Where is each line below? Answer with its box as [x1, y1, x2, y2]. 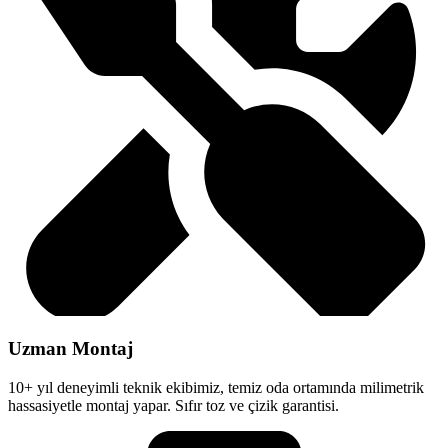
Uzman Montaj [8, 338, 133, 360]
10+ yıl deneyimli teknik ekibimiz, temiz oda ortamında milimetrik [8, 379, 424, 397]
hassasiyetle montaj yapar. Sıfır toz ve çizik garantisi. [8, 397, 339, 415]
